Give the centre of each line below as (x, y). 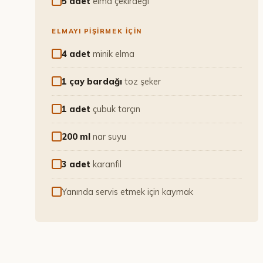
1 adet (76, 109)
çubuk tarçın (117, 109)
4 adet (76, 54)
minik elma (114, 54)
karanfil (107, 164)
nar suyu (109, 136)
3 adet (76, 164)
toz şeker (143, 81)
